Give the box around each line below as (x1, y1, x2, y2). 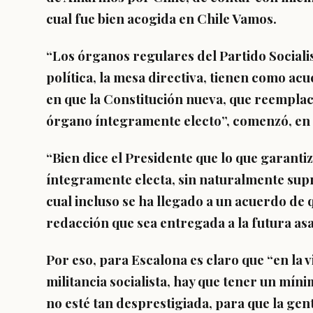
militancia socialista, (46, 272, 173, 290)
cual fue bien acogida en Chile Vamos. (46, 10, 277, 27)
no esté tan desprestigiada (46, 294, 209, 312)
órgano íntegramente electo (46, 112, 221, 129)
